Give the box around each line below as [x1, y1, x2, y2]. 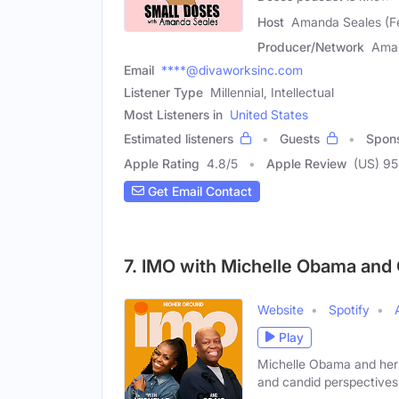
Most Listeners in [124, 106, 223, 122]
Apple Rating [124, 155, 199, 171]
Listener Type [124, 84, 203, 100]
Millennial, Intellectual [210, 84, 334, 100]
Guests [280, 130, 320, 146]
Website [257, 301, 304, 317]
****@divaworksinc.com [161, 61, 303, 77]
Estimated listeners [124, 130, 233, 146]
